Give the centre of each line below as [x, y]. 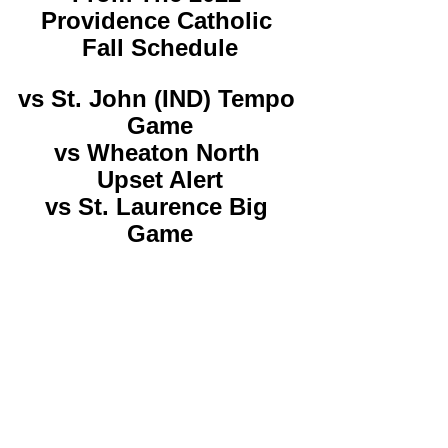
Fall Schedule [160, 47]
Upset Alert [160, 179]
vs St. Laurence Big [160, 206]
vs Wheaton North [160, 152]
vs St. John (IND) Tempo [160, 98]
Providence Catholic [160, 20]
